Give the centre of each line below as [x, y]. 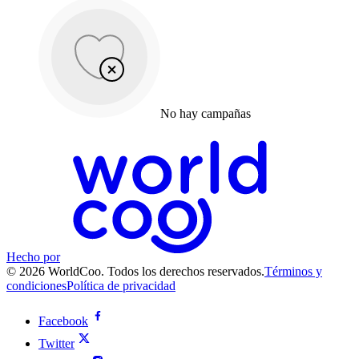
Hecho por [33, 257]
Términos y [293, 272]
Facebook [63, 321]
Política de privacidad [121, 286]
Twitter [56, 344]
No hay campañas [206, 114]
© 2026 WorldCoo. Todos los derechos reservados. [135, 272]
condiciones [36, 286]
